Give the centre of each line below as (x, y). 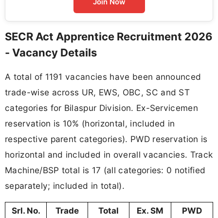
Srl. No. (26, 211)
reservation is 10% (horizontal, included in (90, 124)
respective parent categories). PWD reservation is (106, 139)
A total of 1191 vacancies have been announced (103, 77)
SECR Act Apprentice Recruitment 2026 (109, 37)
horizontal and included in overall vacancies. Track (109, 155)
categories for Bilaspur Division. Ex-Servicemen (102, 108)
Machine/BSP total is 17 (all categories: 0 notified (105, 170)
